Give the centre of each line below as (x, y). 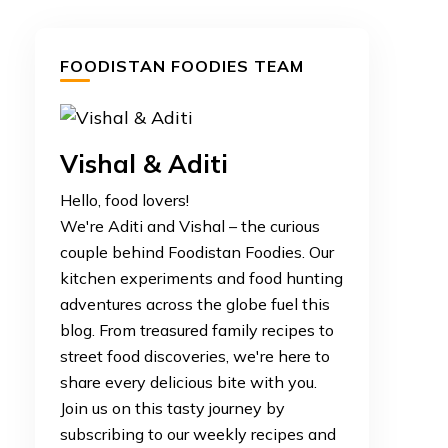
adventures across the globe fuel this (194, 304)
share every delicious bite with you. (188, 382)
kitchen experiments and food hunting (201, 278)
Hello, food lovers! (124, 200)
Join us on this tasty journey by (172, 408)
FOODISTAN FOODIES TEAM (181, 66)
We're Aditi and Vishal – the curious (189, 226)
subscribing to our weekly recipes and (197, 434)
